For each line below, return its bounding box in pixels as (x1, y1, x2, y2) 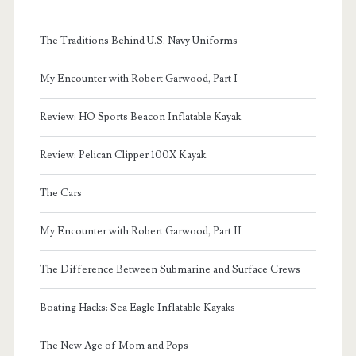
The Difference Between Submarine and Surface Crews (39, 263, 300, 277)
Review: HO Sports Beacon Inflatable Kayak (39, 110, 241, 124)
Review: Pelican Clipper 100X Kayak (39, 149, 206, 162)
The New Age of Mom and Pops (39, 339, 188, 353)
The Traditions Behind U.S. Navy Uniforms (39, 34, 238, 48)
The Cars (39, 187, 82, 200)
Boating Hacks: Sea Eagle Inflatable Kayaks (39, 301, 235, 315)
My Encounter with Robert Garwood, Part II (39, 225, 242, 238)
